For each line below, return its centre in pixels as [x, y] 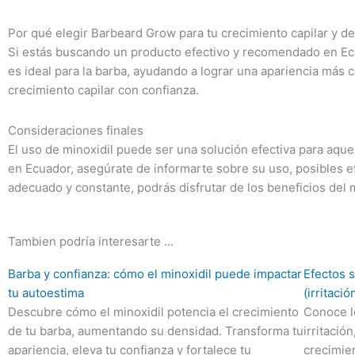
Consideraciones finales [76, 130]
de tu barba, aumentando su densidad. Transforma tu [156, 330]
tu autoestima [46, 292]
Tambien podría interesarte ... [91, 241]
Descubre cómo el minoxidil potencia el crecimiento [153, 311]
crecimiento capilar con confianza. [103, 90]
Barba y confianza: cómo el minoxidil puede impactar [155, 273]
